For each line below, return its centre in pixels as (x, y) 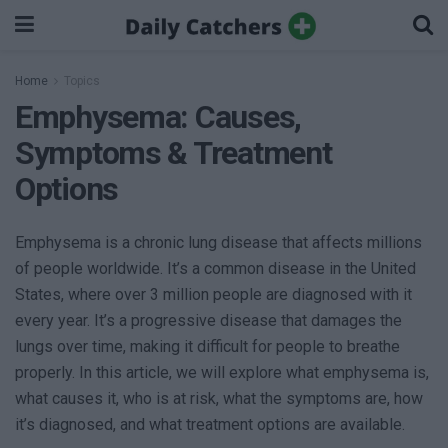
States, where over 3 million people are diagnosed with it (213, 294)
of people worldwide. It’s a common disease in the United (215, 268)
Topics (82, 81)
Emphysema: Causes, (158, 117)
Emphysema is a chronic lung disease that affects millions (218, 242)
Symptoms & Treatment (173, 153)
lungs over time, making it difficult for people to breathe (207, 346)
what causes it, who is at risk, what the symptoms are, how (219, 398)
